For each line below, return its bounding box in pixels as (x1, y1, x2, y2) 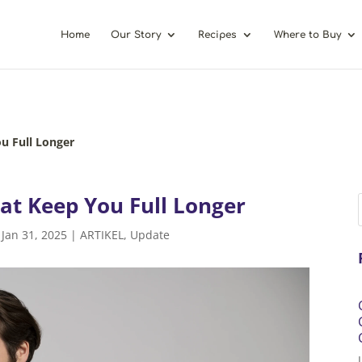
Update (129, 227, 170, 243)
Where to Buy (274, 29, 342, 40)
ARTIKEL (79, 227, 124, 243)
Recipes (198, 29, 238, 40)
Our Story (111, 29, 162, 40)
